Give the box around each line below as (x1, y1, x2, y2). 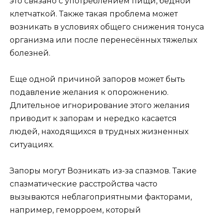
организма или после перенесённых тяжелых (10, 35, 197, 45)
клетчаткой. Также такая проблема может (10, 9, 178, 18)
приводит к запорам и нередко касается (10, 114, 177, 124)
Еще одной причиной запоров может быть (10, 75, 185, 84)
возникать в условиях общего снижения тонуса (10, 22, 204, 31)
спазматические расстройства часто (10, 179, 157, 189)
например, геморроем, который (10, 205, 141, 215)
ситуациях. (10, 140, 54, 150)
